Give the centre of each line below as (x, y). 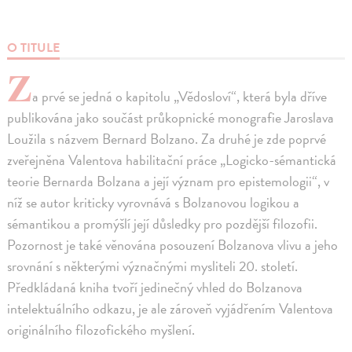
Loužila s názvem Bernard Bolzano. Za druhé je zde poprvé (167, 139)
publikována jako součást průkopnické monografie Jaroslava (171, 118)
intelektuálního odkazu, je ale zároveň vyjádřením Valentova (170, 309)
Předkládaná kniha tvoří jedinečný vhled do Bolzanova (155, 288)
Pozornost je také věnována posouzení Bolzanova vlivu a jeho (173, 245)
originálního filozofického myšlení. (101, 330)
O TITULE (34, 48)
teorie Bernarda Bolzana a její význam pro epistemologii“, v (169, 181)
